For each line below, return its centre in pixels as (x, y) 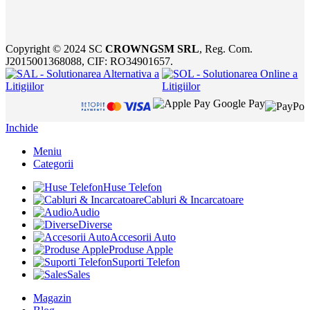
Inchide (22, 128)
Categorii (53, 164)
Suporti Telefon (146, 262)
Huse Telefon (133, 188)
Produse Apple (141, 250)
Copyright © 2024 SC (55, 48)
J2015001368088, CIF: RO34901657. (89, 61)
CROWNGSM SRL (152, 48)
